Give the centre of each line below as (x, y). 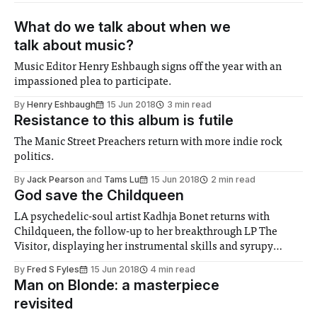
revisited (44, 304)
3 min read (189, 105)
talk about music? (74, 46)
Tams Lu (122, 180)
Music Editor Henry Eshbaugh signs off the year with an (148, 68)
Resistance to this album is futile (124, 121)
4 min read (173, 270)
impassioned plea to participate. (93, 82)
